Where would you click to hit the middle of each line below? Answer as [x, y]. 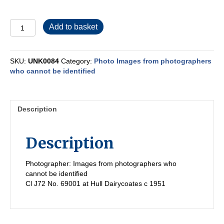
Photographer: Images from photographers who [101, 164]
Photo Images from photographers [153, 61]
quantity [24, 34]
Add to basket [73, 27]
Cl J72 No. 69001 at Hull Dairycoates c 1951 [95, 184]
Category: [77, 61]
